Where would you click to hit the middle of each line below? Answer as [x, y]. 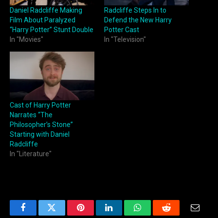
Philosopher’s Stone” [41, 124]
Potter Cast [122, 29]
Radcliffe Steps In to [135, 10]
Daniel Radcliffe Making [46, 10]
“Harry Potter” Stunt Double [52, 29]
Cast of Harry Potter [40, 105]
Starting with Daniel [40, 134]
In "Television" [125, 39]
